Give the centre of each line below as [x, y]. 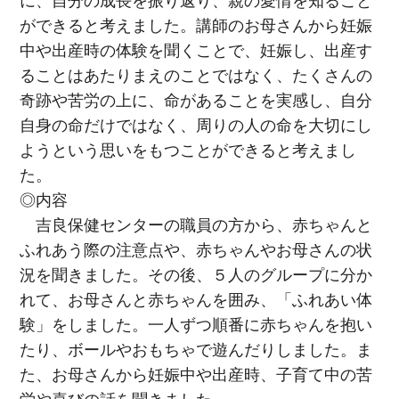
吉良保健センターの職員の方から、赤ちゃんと [196, 225]
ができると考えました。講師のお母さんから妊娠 [196, 25]
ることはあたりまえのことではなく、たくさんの [196, 75]
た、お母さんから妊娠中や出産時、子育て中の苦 [196, 375]
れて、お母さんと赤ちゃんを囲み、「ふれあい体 [196, 300]
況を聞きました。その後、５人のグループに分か [196, 275]
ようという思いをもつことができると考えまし [188, 150]
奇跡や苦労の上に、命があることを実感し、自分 [196, 100]
